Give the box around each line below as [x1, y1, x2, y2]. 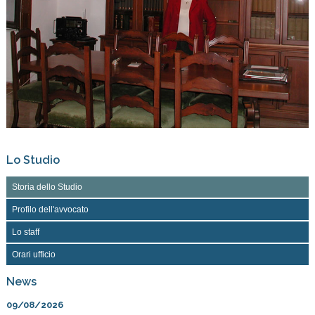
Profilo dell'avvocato [11, 205, 89, 215]
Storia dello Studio [11, 182, 82, 193]
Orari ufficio [11, 250, 56, 260]
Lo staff [11, 227, 39, 238]
